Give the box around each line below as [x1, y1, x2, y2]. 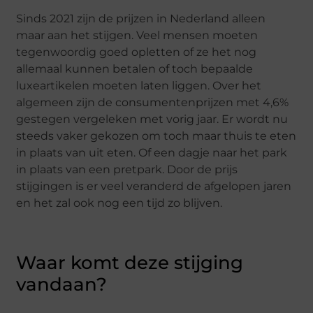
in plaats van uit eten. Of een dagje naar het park [16, 146, 288, 160]
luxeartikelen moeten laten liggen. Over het [16, 79, 262, 93]
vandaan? [16, 273, 108, 296]
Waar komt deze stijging [16, 252, 244, 275]
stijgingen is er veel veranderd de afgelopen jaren [16, 180, 292, 194]
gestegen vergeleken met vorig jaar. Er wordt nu [16, 112, 289, 126]
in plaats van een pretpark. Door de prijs [16, 163, 238, 177]
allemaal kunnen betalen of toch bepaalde [16, 62, 254, 76]
